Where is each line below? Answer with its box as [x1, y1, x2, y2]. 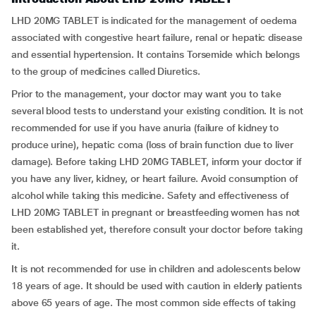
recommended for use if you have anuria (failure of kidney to [11, 122, 279, 133]
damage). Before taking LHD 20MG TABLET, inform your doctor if [11, 156, 302, 167]
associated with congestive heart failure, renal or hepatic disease [11, 32, 303, 43]
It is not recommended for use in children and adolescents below [11, 263, 300, 274]
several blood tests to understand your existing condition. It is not [11, 105, 303, 116]
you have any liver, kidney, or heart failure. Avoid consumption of [11, 173, 298, 184]
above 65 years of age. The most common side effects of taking [11, 297, 296, 308]
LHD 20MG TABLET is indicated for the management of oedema [11, 15, 297, 26]
